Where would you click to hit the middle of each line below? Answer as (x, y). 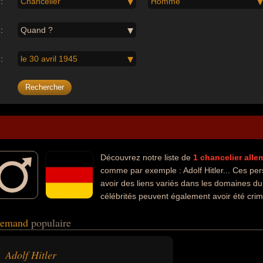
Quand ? (37, 30)
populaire (51, 222)
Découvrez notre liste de (147, 157)
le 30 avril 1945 (49, 59)
